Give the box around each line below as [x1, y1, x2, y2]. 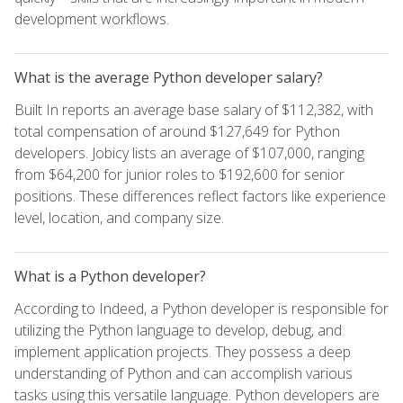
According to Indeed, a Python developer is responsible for [14, 298, 389, 318]
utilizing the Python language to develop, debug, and [14, 319, 342, 340]
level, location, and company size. [14, 207, 224, 228]
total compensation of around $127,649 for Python [14, 121, 340, 141]
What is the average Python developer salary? [14, 67, 323, 87]
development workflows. [14, 8, 169, 29]
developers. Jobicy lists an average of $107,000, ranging [14, 142, 364, 163]
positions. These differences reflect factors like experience [14, 185, 386, 206]
